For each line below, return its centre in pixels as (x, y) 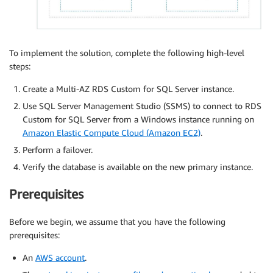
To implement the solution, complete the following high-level (127, 53)
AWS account (60, 257)
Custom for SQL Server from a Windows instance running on (138, 119)
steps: (20, 66)
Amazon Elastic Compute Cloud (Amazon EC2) (112, 133)
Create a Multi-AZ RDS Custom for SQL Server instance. (128, 89)
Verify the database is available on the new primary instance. (138, 167)
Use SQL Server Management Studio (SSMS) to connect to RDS (142, 106)
